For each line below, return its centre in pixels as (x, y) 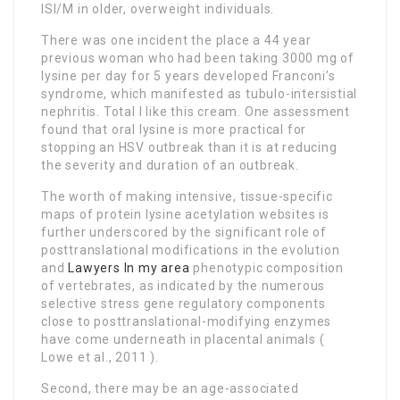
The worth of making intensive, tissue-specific (187, 197)
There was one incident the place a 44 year (176, 41)
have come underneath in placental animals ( (183, 340)
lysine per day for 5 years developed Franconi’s (188, 76)
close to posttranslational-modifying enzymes (187, 322)
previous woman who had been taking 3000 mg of (198, 58)
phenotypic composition (267, 268)
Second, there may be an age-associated (170, 389)
